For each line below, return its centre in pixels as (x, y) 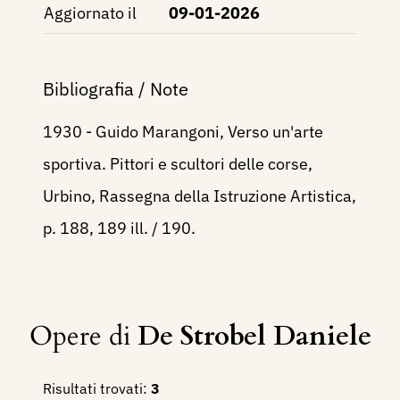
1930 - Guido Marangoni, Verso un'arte (183, 132)
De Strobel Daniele (254, 337)
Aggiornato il (90, 13)
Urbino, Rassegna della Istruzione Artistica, (200, 196)
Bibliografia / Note (116, 89)
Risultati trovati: (95, 389)
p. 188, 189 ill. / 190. (119, 229)
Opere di (83, 337)
